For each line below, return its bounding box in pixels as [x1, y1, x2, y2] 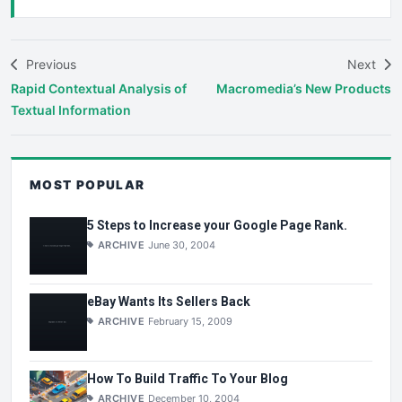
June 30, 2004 [148, 238, 216, 251]
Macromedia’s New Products [216, 81, 391, 97]
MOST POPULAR [30, 178, 145, 193]
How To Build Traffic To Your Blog [87, 371, 288, 387]
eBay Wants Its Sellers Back [87, 294, 250, 310]
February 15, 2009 [148, 315, 233, 328]
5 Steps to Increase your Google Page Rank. [87, 217, 347, 232]
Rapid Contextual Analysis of [11, 81, 187, 97]
